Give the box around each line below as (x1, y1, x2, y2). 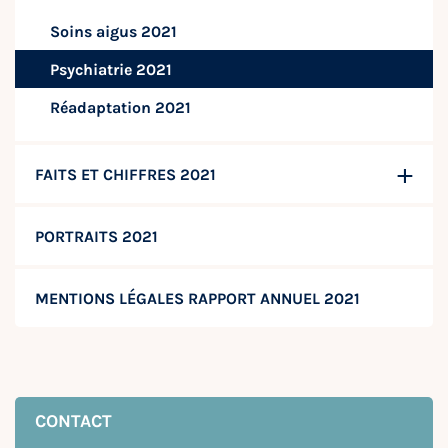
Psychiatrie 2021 (50, 60, 172, 79)
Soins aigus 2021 (50, 22, 177, 41)
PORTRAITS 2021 (35, 227, 158, 246)
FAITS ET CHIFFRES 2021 (35, 165, 216, 184)
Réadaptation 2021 (50, 98, 191, 117)
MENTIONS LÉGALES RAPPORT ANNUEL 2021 (35, 289, 360, 308)
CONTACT (35, 410, 112, 432)
